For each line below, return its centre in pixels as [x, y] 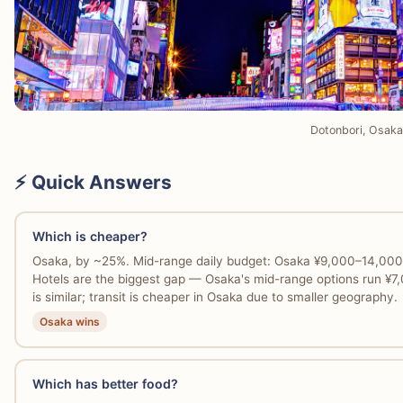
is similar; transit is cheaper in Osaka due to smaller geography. [215, 296]
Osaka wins [69, 321]
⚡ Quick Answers [93, 182]
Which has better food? [105, 384]
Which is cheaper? [90, 237]
